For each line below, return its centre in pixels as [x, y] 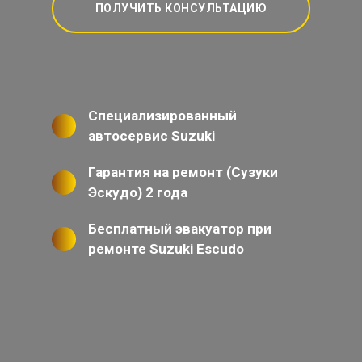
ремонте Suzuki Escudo [166, 249]
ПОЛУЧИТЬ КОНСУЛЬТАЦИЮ [181, 8]
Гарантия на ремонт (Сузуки [183, 173]
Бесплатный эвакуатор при [180, 229]
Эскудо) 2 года [138, 193]
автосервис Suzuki [152, 136]
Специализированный [162, 116]
